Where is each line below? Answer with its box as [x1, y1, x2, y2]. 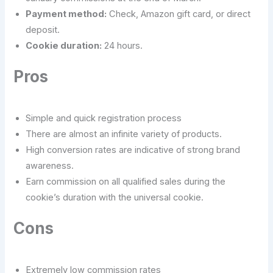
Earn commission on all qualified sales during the [26, 175, 226, 187]
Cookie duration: [26, 40, 102, 52]
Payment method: [26, 9, 107, 20]
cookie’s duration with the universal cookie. [26, 191, 204, 203]
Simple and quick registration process [26, 112, 182, 124]
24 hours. [102, 40, 143, 52]
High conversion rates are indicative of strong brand [26, 144, 241, 155]
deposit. [26, 24, 60, 36]
